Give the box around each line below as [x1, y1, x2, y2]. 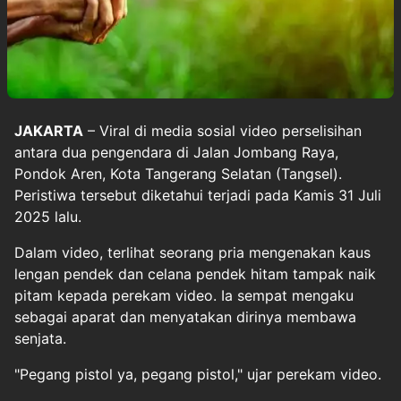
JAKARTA [14, 121, 83, 140]
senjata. [14, 328, 66, 347]
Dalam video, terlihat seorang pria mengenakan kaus [14, 243, 371, 261]
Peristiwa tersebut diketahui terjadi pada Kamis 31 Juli [14, 185, 381, 204]
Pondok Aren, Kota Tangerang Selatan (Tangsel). [14, 164, 342, 183]
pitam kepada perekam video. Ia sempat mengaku [14, 286, 354, 304]
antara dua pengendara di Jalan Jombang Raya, [14, 142, 338, 161]
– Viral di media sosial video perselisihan [83, 121, 362, 140]
